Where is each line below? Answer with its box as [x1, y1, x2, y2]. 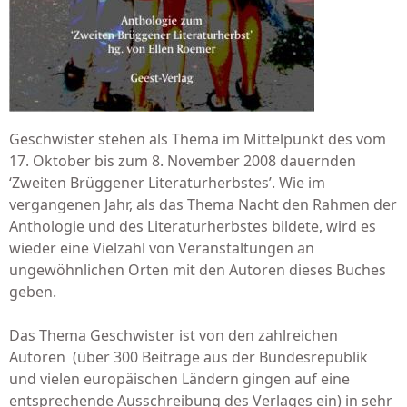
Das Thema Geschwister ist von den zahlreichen [9, 325, 338, 345]
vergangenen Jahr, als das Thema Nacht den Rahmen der [9, 194, 397, 214]
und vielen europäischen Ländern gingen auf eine [9, 369, 350, 389]
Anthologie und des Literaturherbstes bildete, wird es [9, 216, 376, 236]
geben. [9, 282, 56, 302]
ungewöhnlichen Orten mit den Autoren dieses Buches [9, 260, 386, 280]
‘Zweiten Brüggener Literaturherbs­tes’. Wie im [9, 173, 325, 193]
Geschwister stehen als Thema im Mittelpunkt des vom [9, 129, 386, 149]
